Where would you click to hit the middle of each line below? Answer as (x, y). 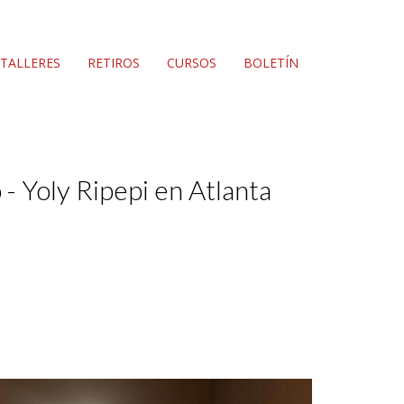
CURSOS (192, 63)
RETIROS (114, 63)
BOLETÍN (271, 63)
